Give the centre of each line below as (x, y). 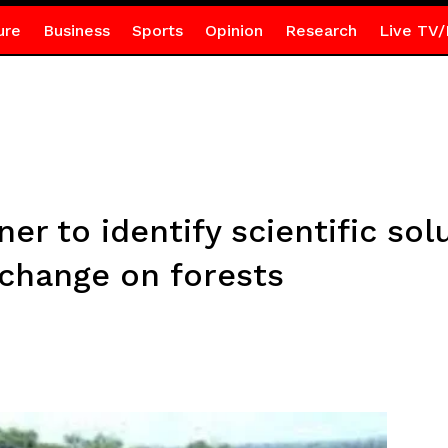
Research (320, 30)
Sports (157, 30)
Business (76, 30)
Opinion (233, 30)
